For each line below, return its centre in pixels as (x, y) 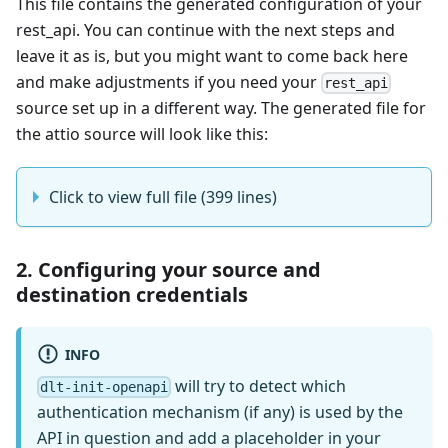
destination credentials (132, 294)
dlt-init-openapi (104, 387)
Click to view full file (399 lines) (163, 196)
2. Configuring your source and (168, 269)
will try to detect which (259, 386)
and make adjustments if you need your (168, 81)
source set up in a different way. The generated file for (221, 107)
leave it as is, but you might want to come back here (212, 55)
